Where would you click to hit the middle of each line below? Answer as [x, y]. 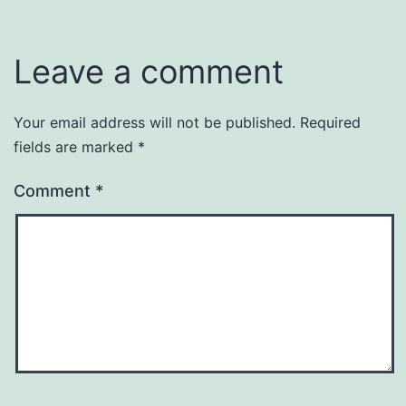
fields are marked [76, 146]
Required [330, 122]
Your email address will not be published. [155, 122]
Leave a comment [149, 71]
